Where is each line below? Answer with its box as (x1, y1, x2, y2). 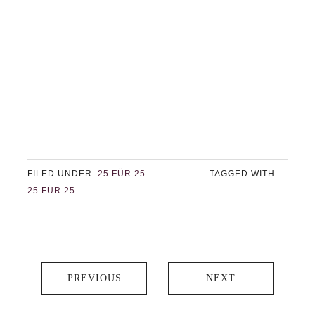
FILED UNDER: (27, 169, 98, 179)
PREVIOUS (67, 273, 122, 284)
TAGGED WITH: (210, 169, 278, 179)
